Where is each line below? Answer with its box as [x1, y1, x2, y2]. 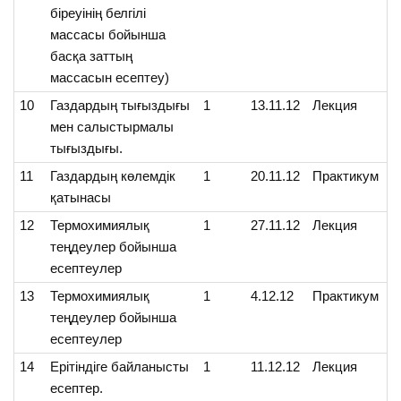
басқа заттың [50, 48, 133, 64]
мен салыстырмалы [50, 119, 175, 135]
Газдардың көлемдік [50, 168, 176, 184]
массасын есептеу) [50, 70, 170, 86]
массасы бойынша [50, 27, 170, 43]
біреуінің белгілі [50, 5, 147, 21]
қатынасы [50, 190, 112, 206]
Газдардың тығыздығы [50, 98, 191, 114]
